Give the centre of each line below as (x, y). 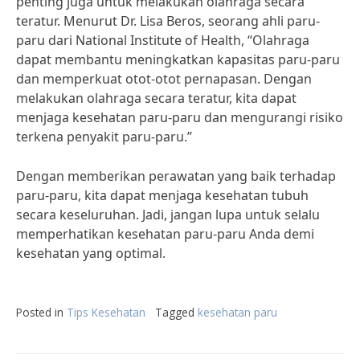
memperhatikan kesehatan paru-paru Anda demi (165, 234)
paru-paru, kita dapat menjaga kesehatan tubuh (162, 195)
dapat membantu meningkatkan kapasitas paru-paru (178, 59)
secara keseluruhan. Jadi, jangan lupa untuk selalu (168, 215)
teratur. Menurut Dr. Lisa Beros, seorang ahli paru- (168, 21)
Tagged (176, 312)
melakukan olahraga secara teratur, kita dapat (156, 98)
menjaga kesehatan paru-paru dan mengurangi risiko (180, 117)
